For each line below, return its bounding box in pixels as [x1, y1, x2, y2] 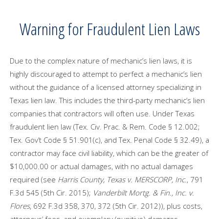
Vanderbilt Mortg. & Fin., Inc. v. [93, 188, 194, 197]
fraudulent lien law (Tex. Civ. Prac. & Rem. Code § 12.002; [10, 122, 200, 131]
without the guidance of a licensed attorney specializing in [10, 82, 201, 92]
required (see [10, 175, 58, 184]
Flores [10, 201, 30, 211]
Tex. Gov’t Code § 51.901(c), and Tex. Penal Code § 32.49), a [10, 135, 209, 145]
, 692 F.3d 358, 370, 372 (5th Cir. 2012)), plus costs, [30, 201, 202, 211]
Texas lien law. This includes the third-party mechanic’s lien [10, 95, 205, 105]
